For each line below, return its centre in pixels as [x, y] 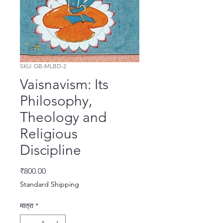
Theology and [63, 117]
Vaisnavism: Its [64, 85]
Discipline [51, 150]
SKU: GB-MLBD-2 [43, 66]
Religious [49, 134]
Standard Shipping [50, 184]
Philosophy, [56, 101]
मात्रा [27, 206]
